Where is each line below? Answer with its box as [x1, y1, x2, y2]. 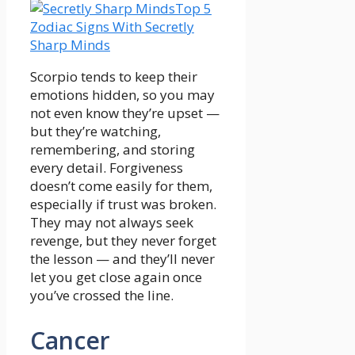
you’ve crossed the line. [30, 285, 174, 304]
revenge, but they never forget [30, 231, 216, 250]
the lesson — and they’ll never [30, 249, 215, 268]
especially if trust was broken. [30, 194, 216, 213]
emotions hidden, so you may [30, 85, 215, 104]
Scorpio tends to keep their [30, 67, 197, 86]
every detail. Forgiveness [30, 158, 183, 177]
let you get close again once [30, 267, 202, 286]
